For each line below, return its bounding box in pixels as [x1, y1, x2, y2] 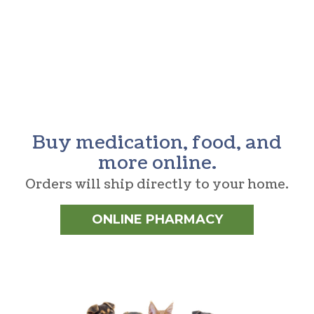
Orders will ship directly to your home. [25, 175, 289, 193]
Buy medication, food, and [32, 129, 282, 156]
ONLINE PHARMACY [91, 211, 223, 227]
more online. [97, 149, 217, 176]
